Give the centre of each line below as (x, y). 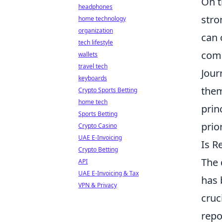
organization (96, 30)
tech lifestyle (96, 42)
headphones (95, 7)
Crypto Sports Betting (108, 90)
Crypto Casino (98, 126)
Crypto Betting (98, 149)
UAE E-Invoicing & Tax (109, 173)
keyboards (93, 78)
